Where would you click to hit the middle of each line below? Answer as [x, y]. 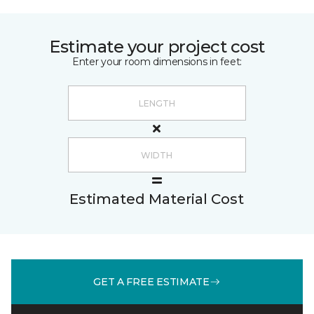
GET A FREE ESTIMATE [151, 281]
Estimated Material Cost [157, 199]
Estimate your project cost [157, 47]
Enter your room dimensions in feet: [157, 62]
